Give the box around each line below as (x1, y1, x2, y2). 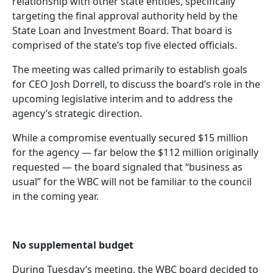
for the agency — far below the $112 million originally (12, 145, 258, 159)
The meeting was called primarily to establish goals (12, 62, 247, 76)
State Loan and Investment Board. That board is (12, 23, 232, 37)
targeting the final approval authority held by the (12, 9, 238, 23)
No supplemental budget (12, 238, 133, 252)
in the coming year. (12, 189, 99, 203)
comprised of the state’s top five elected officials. (12, 38, 237, 52)
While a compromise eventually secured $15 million (12, 130, 248, 144)
